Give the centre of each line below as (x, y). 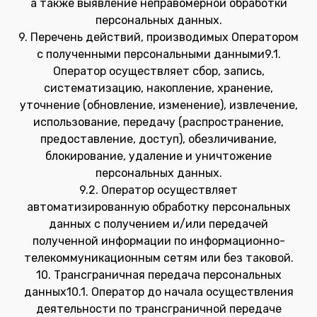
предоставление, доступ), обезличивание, (158, 139)
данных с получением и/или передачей (158, 224)
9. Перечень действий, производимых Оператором (158, 37)
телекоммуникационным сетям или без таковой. (158, 258)
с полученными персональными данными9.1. (158, 54)
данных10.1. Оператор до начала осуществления (158, 292)
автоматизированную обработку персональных (158, 207)
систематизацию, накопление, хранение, (158, 88)
